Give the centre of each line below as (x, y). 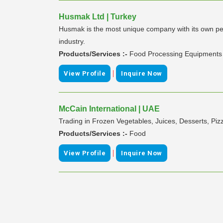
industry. (72, 41)
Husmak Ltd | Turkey (98, 16)
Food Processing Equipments (176, 54)
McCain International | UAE (109, 109)
